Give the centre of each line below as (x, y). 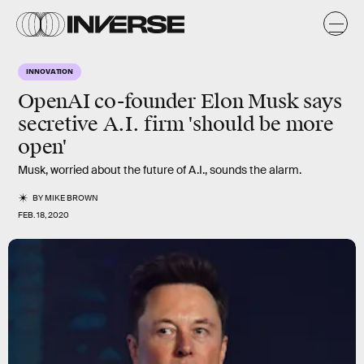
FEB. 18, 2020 (43, 215)
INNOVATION (50, 71)
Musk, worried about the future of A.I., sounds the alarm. (160, 170)
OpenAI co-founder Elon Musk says (180, 102)
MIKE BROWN (72, 198)
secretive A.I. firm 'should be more (176, 124)
